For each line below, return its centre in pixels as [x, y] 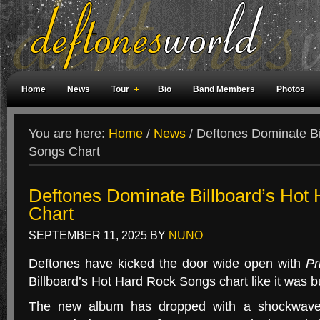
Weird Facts [46, 125]
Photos [291, 89]
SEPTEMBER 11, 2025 [88, 235]
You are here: [69, 134]
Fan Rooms [282, 125]
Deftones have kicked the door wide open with [167, 264]
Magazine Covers [127, 125]
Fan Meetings [211, 125]
